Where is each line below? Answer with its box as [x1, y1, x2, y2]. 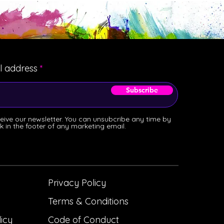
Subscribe [126, 85, 158, 94]
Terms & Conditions [48, 195, 128, 207]
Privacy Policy [48, 176, 106, 188]
